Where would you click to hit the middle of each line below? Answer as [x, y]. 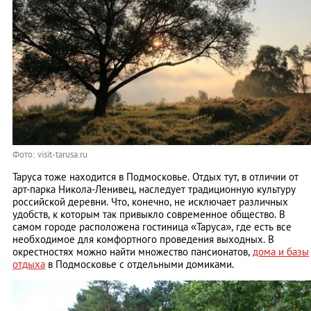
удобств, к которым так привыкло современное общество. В [149, 215]
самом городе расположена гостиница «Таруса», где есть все [152, 227]
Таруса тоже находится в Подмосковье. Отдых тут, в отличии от [155, 177]
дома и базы [281, 252]
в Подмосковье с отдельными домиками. [140, 264]
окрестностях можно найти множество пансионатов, [133, 252]
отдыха [29, 264]
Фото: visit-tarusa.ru [50, 155]
